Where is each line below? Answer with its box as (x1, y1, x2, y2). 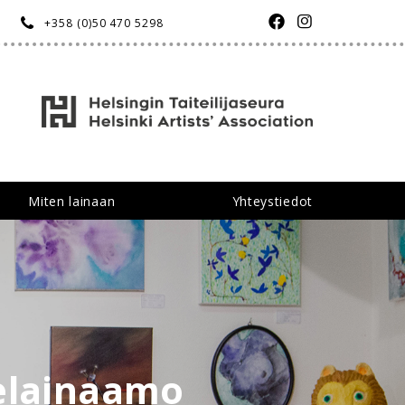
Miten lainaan (28, 192, 116, 210)
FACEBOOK (284, 9, 375, 31)
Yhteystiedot (231, 192, 313, 210)
